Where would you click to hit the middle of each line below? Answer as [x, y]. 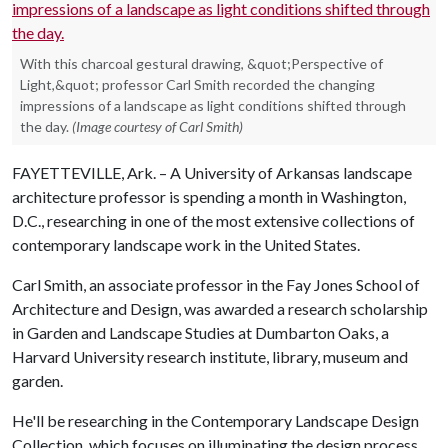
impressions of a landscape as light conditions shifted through [213, 105]
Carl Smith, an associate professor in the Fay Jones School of [216, 284]
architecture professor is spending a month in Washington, [209, 196]
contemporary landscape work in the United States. [186, 244]
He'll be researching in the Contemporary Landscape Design [215, 420]
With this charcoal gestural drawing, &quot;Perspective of [201, 63]
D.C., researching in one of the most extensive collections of [213, 220]
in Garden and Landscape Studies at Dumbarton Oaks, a [200, 332]
